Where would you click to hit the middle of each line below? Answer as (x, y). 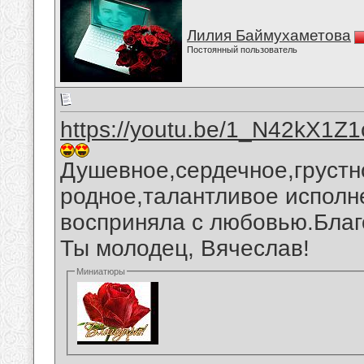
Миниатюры (101, 272)
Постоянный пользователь (242, 50)
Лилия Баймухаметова (269, 35)
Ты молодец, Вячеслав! (185, 249)
